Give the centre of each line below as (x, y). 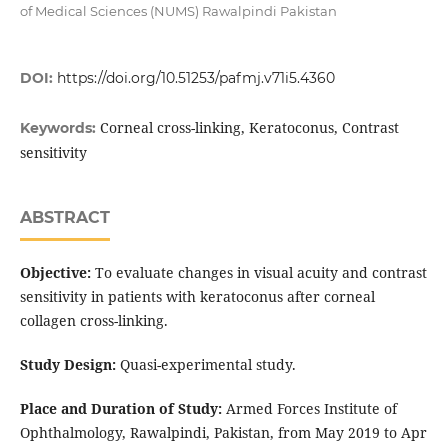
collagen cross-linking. (93, 321)
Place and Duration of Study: (120, 409)
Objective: (55, 273)
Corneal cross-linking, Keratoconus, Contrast (249, 128)
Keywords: (59, 128)
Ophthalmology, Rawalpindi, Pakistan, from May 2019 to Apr (223, 433)
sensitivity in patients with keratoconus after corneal (197, 297)
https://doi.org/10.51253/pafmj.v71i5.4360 (195, 78)
